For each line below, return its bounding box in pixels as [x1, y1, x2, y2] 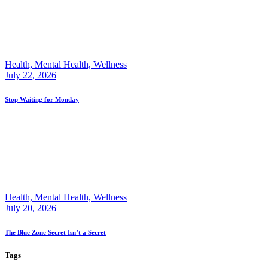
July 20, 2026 [5, 203, 56, 214]
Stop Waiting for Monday [5, 96, 79, 103]
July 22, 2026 [5, 70, 56, 81]
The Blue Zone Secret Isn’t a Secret [5, 229, 106, 236]
